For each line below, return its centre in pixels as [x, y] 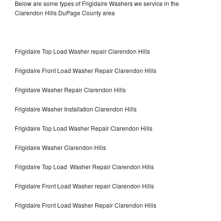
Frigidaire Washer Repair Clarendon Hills [70, 89]
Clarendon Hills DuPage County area [65, 12]
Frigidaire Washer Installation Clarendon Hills [76, 109]
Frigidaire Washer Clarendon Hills [60, 147]
